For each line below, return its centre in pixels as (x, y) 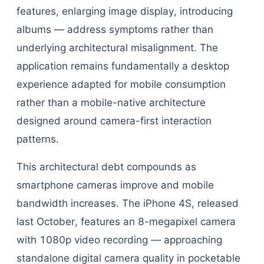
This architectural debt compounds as (106, 167)
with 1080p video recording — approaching (119, 240)
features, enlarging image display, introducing (125, 11)
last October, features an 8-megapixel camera (126, 222)
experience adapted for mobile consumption (121, 84)
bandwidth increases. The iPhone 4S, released (128, 203)
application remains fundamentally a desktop (123, 66)
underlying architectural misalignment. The (117, 48)
